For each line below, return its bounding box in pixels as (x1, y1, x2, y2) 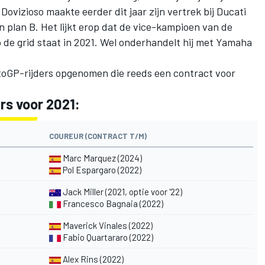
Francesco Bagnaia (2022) (61, 198, 163, 209)
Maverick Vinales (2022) (63, 219, 153, 231)
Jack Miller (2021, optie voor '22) (61, 186, 182, 197)
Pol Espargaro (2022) (63, 164, 141, 175)
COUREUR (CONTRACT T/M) (49, 131, 147, 141)
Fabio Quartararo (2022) (61, 231, 153, 243)
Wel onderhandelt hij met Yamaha (100, 35, 252, 49)
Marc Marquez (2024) (61, 152, 142, 163)
